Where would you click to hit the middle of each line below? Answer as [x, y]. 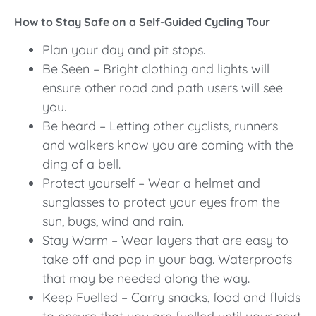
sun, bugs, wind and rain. [113, 221]
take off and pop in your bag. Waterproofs [167, 259]
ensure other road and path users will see [163, 87]
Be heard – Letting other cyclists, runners [160, 126]
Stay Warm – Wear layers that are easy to [165, 240]
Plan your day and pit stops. [124, 49]
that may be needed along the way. [146, 278]
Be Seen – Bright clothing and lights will [156, 68]
